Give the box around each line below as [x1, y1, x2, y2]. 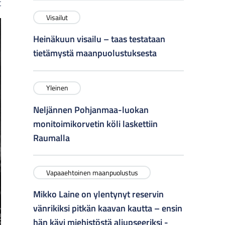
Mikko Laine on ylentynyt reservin [33, 187, 164, 201]
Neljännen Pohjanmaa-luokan [33, 102, 149, 117]
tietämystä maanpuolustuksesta [33, 46, 157, 60]
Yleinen [46, 82, 68, 93]
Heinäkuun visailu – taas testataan [33, 32, 165, 46]
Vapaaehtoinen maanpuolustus [46, 167, 138, 178]
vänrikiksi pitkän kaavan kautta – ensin [33, 201, 182, 215]
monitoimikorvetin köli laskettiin [33, 117, 158, 131]
